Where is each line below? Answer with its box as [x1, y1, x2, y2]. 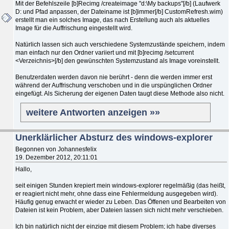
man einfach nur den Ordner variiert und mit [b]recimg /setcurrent [15, 49, 194, 56]
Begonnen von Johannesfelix [15, 145, 97, 153]
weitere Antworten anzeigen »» [26, 107, 160, 118]
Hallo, [15, 165, 32, 173]
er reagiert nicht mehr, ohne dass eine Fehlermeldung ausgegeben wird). [15, 190, 218, 197]
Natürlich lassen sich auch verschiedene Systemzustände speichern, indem [15, 40, 225, 48]
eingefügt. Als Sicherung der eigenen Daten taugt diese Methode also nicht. [15, 89, 224, 97]
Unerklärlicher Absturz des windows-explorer [15, 132, 213, 143]
